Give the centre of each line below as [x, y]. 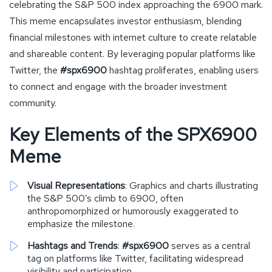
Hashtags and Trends [73, 245]
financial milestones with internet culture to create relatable [133, 37]
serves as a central [209, 245]
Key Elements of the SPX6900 [133, 134]
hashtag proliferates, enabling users [183, 70]
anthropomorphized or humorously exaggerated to [133, 211]
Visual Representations [76, 185]
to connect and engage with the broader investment [118, 86]
